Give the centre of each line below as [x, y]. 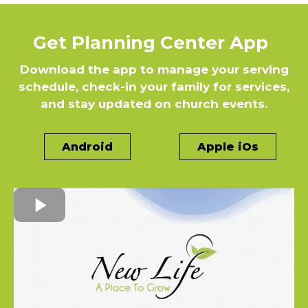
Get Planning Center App [151, 42]
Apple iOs [228, 146]
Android [87, 146]
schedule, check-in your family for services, [154, 86]
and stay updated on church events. [154, 103]
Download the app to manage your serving [154, 69]
